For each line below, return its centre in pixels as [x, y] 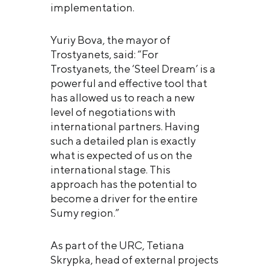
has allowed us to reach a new [122, 97]
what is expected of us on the [121, 155]
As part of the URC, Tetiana [117, 245]
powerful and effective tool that [129, 83]
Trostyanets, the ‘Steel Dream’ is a [133, 68]
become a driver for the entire [124, 198]
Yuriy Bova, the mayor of [110, 40]
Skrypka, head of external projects [134, 259]
